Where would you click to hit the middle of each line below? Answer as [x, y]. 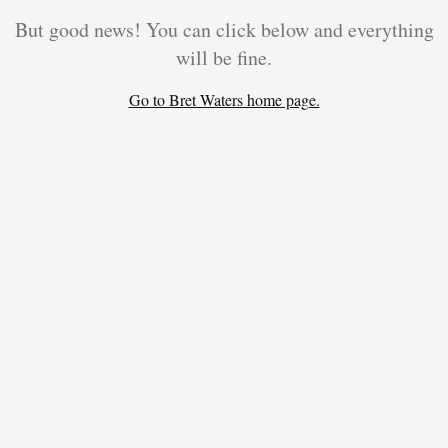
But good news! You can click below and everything [224, 29]
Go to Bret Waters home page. [224, 99]
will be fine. [224, 57]
